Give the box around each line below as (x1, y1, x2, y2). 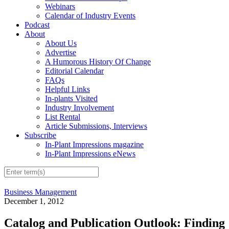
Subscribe (25, 131, 56, 140)
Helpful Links (45, 85, 90, 94)
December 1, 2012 (4, 197, 64, 206)
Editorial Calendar (45, 66, 104, 76)
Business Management (4, 188, 77, 197)
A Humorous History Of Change (45, 57, 151, 66)
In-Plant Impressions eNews (45, 149, 135, 158)
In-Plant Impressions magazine (45, 140, 144, 149)
